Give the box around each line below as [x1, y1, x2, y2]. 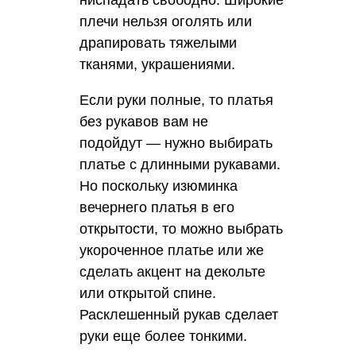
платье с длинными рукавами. [79, 156, 281, 172]
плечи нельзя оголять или [79, 13, 252, 29]
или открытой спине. [79, 284, 216, 301]
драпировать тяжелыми [79, 34, 237, 51]
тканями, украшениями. [79, 56, 235, 72]
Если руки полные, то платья [79, 91, 273, 108]
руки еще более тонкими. [79, 327, 247, 344]
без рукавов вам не [79, 113, 208, 130]
